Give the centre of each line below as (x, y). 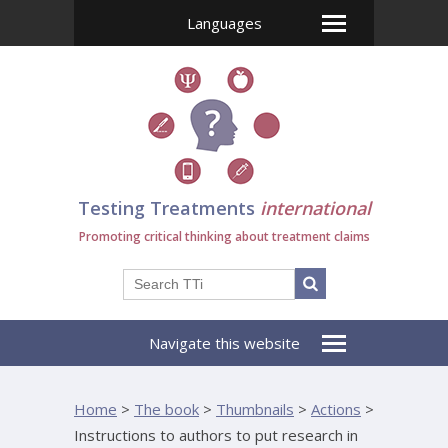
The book (166, 409)
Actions (336, 409)
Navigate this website (224, 343)
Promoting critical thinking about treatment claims (224, 236)
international (315, 208)
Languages (224, 23)
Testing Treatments (168, 208)
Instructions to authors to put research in (216, 435)
